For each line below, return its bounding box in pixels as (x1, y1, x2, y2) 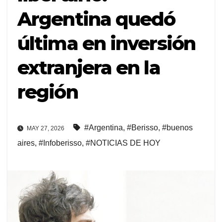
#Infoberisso (39, 138, 82, 147)
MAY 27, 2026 (25, 124, 64, 132)
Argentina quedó (17, 7, 175, 31)
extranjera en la (17, 56, 160, 80)
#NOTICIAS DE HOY (86, 138, 161, 147)
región (17, 80, 78, 104)
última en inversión (17, 32, 195, 55)
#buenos (162, 123, 193, 132)
